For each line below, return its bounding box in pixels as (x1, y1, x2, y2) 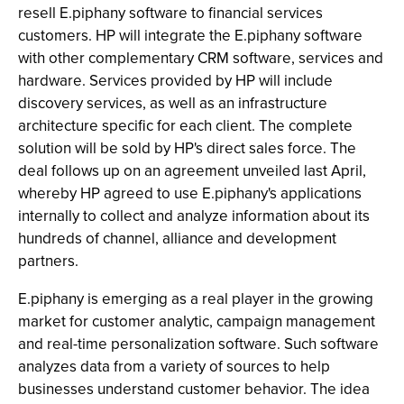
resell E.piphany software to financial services (18, 2, 323, 24)
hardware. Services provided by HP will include (18, 69, 333, 92)
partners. (18, 250, 78, 272)
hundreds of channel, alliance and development (18, 227, 336, 250)
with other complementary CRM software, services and (18, 47, 383, 69)
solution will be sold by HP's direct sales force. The (18, 137, 356, 160)
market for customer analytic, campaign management (18, 310, 375, 333)
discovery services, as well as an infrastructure (18, 92, 327, 115)
